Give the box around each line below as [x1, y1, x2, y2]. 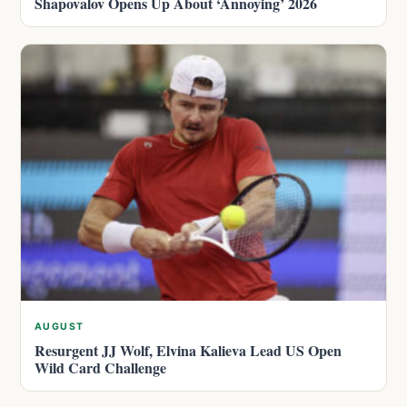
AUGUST [35, 321, 84, 333]
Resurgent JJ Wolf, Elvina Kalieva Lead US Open [35, 340, 342, 362]
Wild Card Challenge [35, 357, 166, 379]
